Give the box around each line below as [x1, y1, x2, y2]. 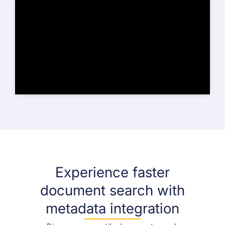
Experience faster [55, 164, 170, 181]
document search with [40, 182, 185, 199]
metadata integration [46, 200, 179, 217]
